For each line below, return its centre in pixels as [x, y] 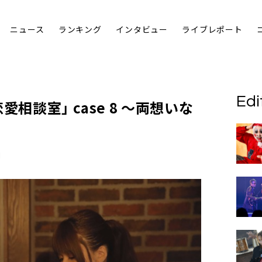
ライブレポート [212, 30]
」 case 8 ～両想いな [127, 107]
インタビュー [142, 30]
